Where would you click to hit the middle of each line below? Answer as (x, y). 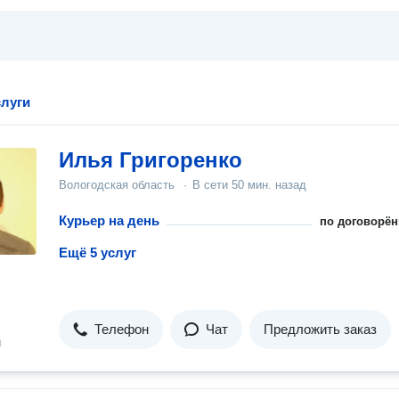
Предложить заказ (320, 329)
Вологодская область (117, 185)
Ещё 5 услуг (98, 252)
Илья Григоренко (151, 160)
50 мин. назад (269, 185)
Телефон (122, 329)
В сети (212, 185)
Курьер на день (109, 220)
